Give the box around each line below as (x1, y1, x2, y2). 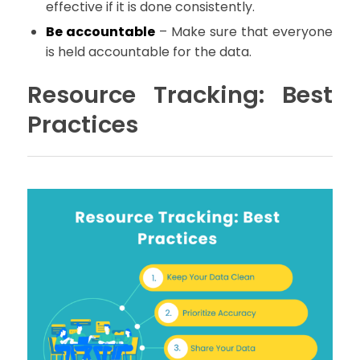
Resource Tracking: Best (27, 79, 333, 112)
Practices (27, 108, 138, 141)
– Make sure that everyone (154, 22, 333, 42)
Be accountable (45, 22, 155, 42)
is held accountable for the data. (45, 43, 252, 62)
